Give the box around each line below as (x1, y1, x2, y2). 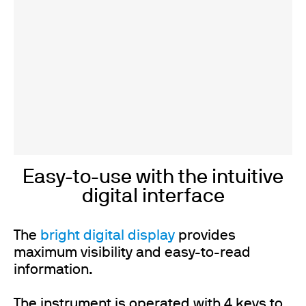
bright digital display (40, 229, 175, 242)
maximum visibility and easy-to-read (14, 247, 251, 260)
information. (14, 264, 93, 277)
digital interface (81, 189, 225, 206)
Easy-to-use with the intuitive (23, 169, 283, 187)
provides (175, 229, 236, 242)
